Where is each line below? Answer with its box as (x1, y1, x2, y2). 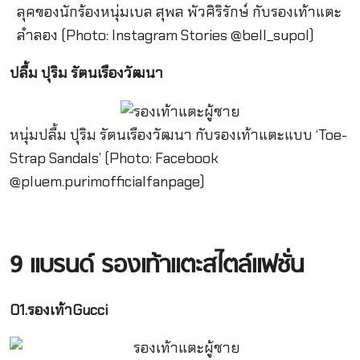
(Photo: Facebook (104, 148, 219, 168)
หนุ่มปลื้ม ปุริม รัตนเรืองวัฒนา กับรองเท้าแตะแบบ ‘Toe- (9, 125, 347, 145)
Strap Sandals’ (9, 148, 104, 168)
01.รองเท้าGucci (9, 300, 108, 320)
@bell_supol (230, 26, 309, 46)
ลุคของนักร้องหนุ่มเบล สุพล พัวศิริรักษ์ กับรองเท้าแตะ (16, 2, 342, 22)
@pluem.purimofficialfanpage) (9, 171, 205, 191)
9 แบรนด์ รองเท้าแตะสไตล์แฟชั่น (9, 247, 304, 285)
